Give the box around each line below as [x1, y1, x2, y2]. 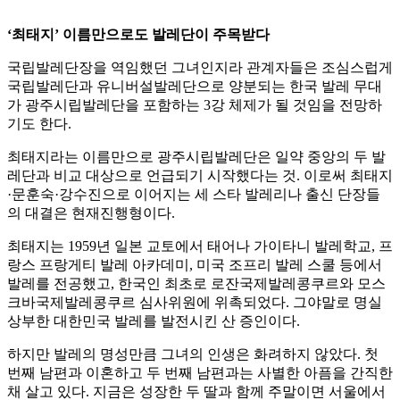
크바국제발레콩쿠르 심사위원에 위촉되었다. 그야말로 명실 [7, 295, 382, 311]
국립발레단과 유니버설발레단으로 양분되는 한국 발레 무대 [7, 79, 382, 95]
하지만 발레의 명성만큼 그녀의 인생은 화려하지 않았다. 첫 [7, 346, 379, 362]
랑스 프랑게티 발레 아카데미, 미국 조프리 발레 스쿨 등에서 [7, 257, 382, 273]
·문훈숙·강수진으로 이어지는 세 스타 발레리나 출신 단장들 [7, 187, 380, 203]
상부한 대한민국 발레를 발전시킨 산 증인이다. [7, 313, 300, 329]
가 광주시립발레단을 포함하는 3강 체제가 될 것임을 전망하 [7, 97, 382, 113]
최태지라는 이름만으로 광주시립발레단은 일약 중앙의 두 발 [7, 149, 386, 165]
